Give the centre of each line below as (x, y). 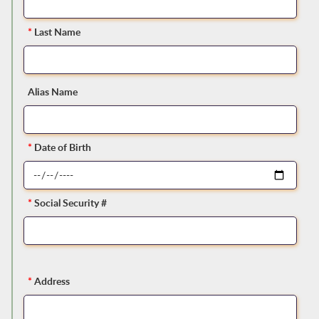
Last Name (57, 32)
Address (52, 281)
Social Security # (70, 203)
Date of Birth (62, 147)
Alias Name (52, 92)
